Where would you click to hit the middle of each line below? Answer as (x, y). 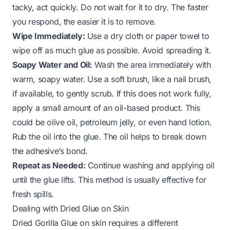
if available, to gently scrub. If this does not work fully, (112, 93)
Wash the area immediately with (151, 64)
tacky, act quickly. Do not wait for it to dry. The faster (110, 7)
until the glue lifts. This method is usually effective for (109, 179)
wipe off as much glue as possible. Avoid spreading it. (112, 50)
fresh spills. (33, 194)
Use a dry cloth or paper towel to (147, 36)
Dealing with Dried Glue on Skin (71, 208)
